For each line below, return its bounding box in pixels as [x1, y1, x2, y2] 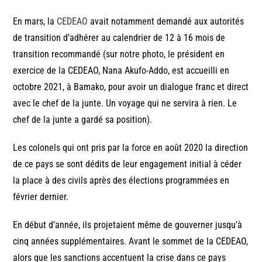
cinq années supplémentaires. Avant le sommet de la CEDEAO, [13, 236, 249, 247]
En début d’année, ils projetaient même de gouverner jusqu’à [13, 219, 243, 231]
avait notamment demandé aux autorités [88, 16, 244, 27]
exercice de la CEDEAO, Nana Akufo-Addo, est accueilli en [13, 65, 230, 77]
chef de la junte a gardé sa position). [13, 114, 153, 126]
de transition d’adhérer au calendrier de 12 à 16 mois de [13, 32, 226, 44]
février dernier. [13, 191, 69, 203]
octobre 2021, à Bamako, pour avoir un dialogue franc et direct [13, 81, 249, 93]
